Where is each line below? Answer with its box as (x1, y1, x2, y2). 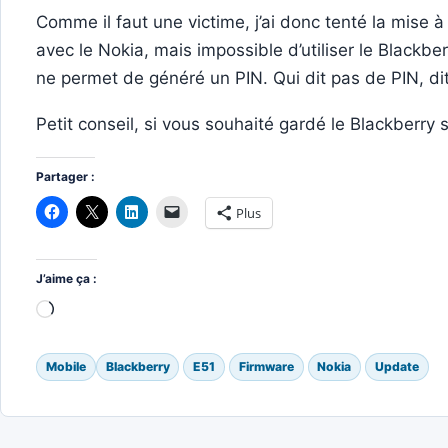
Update (374, 358, 419, 374)
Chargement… (53, 300, 167, 321)
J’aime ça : (36, 270, 98, 286)
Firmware (238, 358, 294, 374)
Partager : (36, 168, 96, 184)
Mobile (45, 358, 86, 374)
